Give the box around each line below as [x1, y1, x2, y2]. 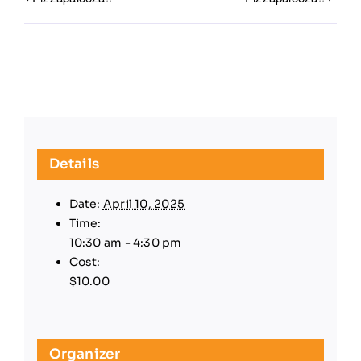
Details [48, 155, 100, 172]
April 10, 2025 [102, 196, 185, 211]
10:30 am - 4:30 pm [68, 234, 182, 250]
